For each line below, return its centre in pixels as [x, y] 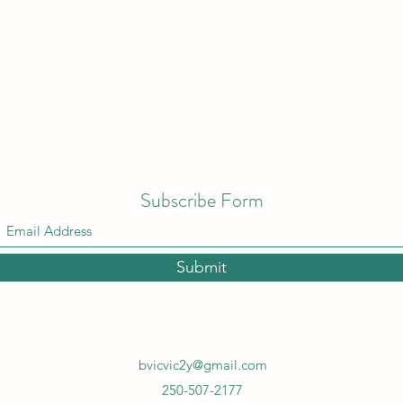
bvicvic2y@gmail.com [203, 364]
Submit [201, 267]
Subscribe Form [201, 200]
